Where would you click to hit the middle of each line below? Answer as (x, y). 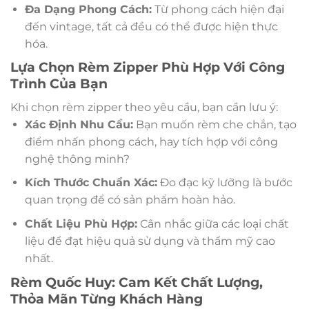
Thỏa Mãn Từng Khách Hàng (107, 298)
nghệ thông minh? (77, 159)
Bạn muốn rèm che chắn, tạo (215, 124)
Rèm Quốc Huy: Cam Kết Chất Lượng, (137, 282)
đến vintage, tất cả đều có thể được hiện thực (151, 26)
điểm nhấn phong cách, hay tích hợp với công (151, 141)
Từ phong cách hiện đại (218, 9)
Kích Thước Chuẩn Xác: (91, 183)
